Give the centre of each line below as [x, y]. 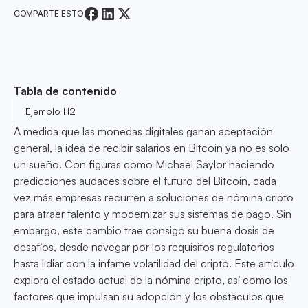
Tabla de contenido [65, 91]
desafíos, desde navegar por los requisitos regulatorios [144, 247]
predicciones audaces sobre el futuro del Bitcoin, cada [145, 181]
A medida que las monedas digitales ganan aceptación [143, 132]
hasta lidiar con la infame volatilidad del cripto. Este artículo [154, 264]
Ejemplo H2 [51, 111]
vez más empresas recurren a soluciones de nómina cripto [154, 198]
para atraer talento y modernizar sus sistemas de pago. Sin [153, 214]
